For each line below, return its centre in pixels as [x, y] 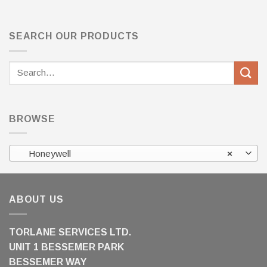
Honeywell [46, 153]
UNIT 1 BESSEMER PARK [66, 247]
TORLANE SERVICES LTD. [70, 232]
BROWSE [32, 119]
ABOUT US [36, 199]
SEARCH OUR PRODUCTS [74, 36]
